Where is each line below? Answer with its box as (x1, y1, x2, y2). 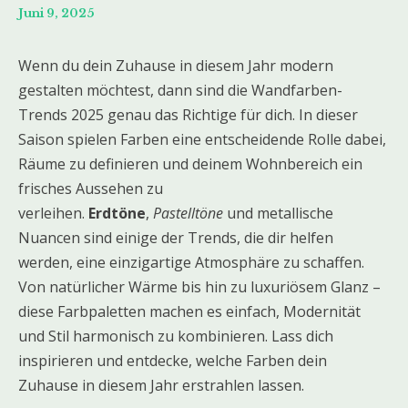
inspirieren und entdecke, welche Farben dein (18, 351, 327, 372)
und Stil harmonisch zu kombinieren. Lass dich (18, 326, 333, 347)
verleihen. (18, 203, 88, 224)
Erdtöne (88, 203, 146, 224)
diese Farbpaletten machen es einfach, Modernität (18, 301, 361, 322)
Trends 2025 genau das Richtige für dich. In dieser (18, 105, 358, 126)
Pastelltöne (153, 203, 223, 224)
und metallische (223, 203, 333, 224)
